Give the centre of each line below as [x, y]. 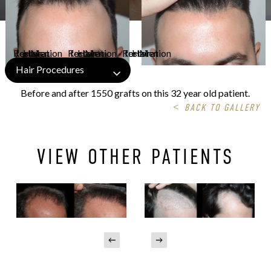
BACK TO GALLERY [223, 108]
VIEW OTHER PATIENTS [135, 157]
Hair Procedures [50, 70]
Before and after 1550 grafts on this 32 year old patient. [135, 93]
